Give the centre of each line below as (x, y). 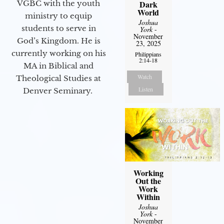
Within (148, 196)
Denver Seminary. (58, 91)
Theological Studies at (58, 78)
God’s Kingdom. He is (58, 41)
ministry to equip (58, 16)
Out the (148, 180)
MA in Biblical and (58, 66)
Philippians (148, 54)
